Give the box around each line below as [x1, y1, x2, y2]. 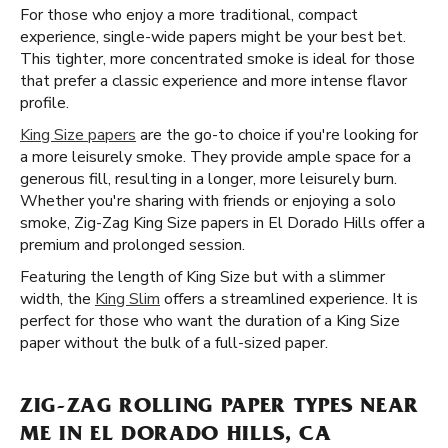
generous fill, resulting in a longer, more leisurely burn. [20, 168, 397, 190]
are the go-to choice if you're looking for [136, 124, 418, 146]
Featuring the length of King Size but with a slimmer [20, 266, 385, 288]
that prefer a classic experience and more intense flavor [20, 70, 407, 92]
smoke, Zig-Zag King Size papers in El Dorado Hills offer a [20, 212, 425, 234]
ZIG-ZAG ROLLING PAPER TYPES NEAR [20, 397, 420, 419]
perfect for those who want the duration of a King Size [20, 310, 400, 332]
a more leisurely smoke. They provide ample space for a [20, 146, 411, 168]
